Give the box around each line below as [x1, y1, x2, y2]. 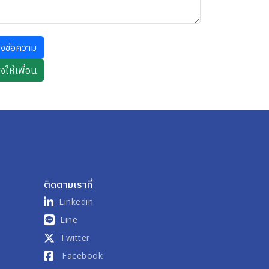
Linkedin [59, 195, 93, 207]
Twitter [60, 231, 90, 243]
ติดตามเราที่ [44, 177, 92, 191]
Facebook [62, 249, 103, 261]
